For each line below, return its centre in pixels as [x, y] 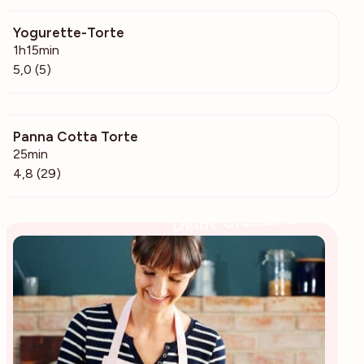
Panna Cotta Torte [76, 136]
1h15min [36, 50]
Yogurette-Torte [69, 32]
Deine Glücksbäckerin [259, 219]
